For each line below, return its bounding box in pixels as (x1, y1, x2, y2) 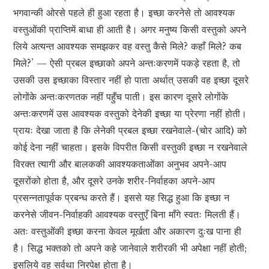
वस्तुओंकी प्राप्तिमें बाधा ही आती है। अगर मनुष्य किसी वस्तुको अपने (13, 23, 247, 36)
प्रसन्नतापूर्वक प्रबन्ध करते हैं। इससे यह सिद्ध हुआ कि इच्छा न (13, 192, 230, 204)
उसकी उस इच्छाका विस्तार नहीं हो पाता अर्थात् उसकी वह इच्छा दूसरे (13, 74, 249, 86)
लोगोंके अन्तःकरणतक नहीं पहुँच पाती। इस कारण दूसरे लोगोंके (13, 91, 229, 103)
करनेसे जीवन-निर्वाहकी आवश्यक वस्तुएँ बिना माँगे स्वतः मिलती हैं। (13, 208, 241, 221)
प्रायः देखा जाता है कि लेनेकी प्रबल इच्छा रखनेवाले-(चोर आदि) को (13, 124, 247, 137)
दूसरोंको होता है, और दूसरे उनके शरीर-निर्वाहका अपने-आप (13, 175, 216, 187)
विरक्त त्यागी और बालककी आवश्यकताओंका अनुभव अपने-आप (13, 158, 227, 171)
